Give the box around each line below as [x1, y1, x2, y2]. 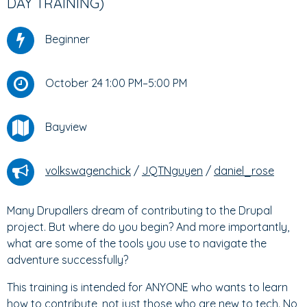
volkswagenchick [45, 164, 131, 178]
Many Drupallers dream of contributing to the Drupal [7, 204, 272, 217]
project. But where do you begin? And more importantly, [7, 220, 289, 234]
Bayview [45, 120, 87, 134]
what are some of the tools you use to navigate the [7, 236, 267, 250]
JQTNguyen [142, 164, 203, 178]
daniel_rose [214, 164, 274, 178]
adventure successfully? [7, 253, 128, 267]
